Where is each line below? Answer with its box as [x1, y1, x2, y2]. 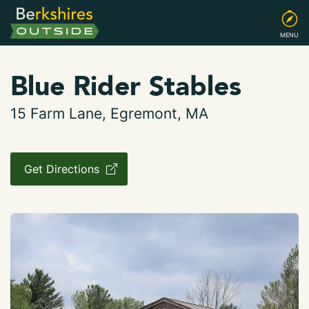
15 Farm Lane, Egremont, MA [10, 105, 208, 122]
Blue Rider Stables [10, 68, 241, 105]
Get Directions [24, 162, 103, 176]
